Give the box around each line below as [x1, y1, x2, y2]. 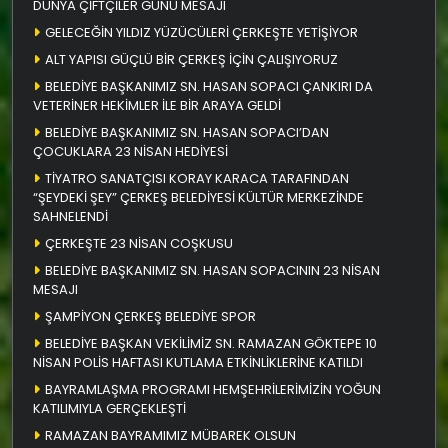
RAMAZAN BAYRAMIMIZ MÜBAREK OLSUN [45, 425, 296, 445]
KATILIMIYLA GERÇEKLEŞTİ [33, 398, 186, 418]
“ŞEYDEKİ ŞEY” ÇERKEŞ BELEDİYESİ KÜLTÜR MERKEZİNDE [33, 187, 364, 207]
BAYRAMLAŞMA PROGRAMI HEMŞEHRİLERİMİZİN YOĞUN [45, 379, 381, 399]
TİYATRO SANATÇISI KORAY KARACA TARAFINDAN [45, 168, 349, 188]
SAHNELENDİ [33, 206, 108, 226]
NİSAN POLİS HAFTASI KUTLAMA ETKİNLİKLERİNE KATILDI [33, 352, 363, 372]
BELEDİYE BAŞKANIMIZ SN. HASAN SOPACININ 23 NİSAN [45, 260, 380, 280]
